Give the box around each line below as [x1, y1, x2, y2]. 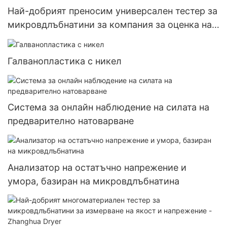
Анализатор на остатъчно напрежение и [8, 162, 186, 173]
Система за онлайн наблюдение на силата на [8, 102, 209, 113]
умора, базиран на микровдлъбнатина [8, 175, 179, 186]
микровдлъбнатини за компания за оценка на [8, 19, 212, 30]
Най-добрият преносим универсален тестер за [8, 6, 217, 17]
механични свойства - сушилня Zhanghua [8, 33, 194, 44]
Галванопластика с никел [8, 56, 122, 67]
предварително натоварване [8, 116, 134, 127]
